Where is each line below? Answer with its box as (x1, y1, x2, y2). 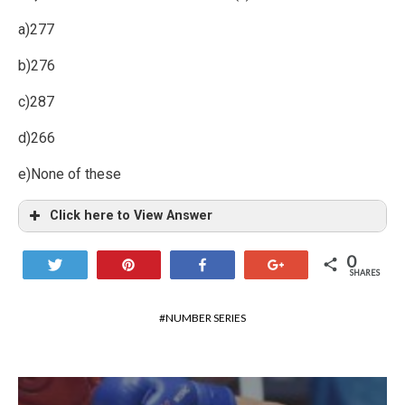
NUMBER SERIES (165, 311, 246, 325)
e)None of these (18, 165, 121, 183)
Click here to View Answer (50, 208, 212, 223)
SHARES (349, 268, 380, 278)
